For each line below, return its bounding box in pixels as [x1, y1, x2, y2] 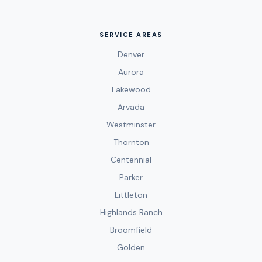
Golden [117, 242, 145, 253]
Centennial [111, 154, 151, 165]
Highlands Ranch [99, 207, 163, 218]
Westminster [106, 119, 156, 130]
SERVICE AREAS [99, 30, 163, 39]
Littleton [115, 189, 147, 200]
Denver [118, 49, 144, 60]
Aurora [118, 67, 144, 77]
